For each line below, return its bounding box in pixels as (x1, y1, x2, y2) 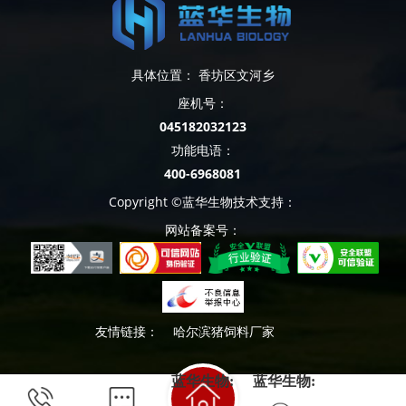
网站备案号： (164, 221, 241, 239)
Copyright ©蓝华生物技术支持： (109, 193, 297, 211)
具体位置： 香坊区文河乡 (130, 66, 275, 84)
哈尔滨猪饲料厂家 (173, 323, 275, 341)
